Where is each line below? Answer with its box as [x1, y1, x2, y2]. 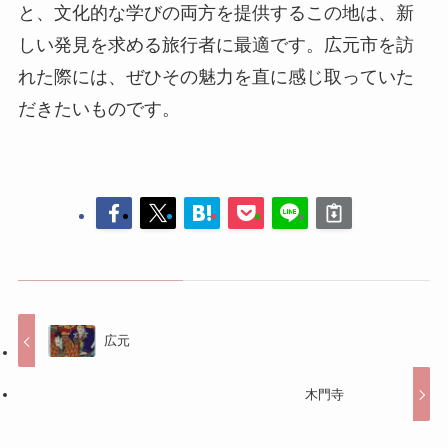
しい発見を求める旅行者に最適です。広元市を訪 [17, 35, 414, 56]
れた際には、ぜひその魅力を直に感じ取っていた [17, 67, 414, 88]
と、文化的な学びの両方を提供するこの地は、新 [17, 3, 414, 24]
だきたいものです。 [17, 99, 180, 120]
